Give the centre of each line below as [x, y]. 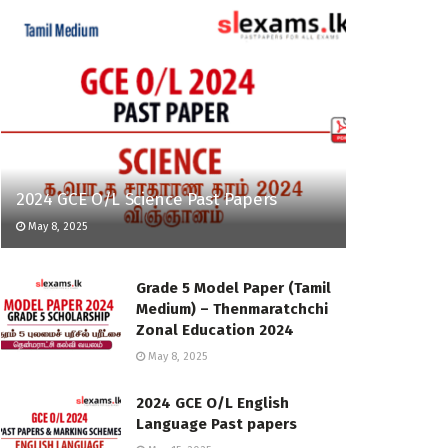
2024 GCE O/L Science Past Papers [147, 200]
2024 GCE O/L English [212, 403]
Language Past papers [216, 424]
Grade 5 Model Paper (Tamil [233, 288]
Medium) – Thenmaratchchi [232, 309]
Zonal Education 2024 [215, 330]
